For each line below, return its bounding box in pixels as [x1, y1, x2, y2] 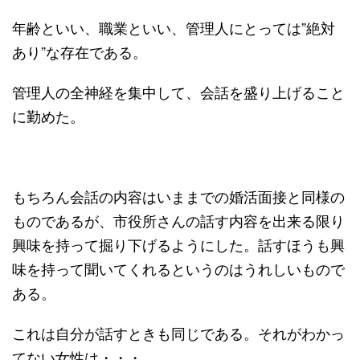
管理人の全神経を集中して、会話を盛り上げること [12, 80, 345, 102]
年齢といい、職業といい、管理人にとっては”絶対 [12, 16, 335, 38]
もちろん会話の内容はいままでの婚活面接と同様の [12, 185, 345, 207]
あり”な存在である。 [12, 40, 147, 62]
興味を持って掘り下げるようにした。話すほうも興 [12, 233, 345, 255]
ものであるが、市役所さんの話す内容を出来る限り [12, 209, 345, 231]
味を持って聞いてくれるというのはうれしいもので [12, 257, 345, 279]
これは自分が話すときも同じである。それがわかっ [12, 321, 345, 343]
